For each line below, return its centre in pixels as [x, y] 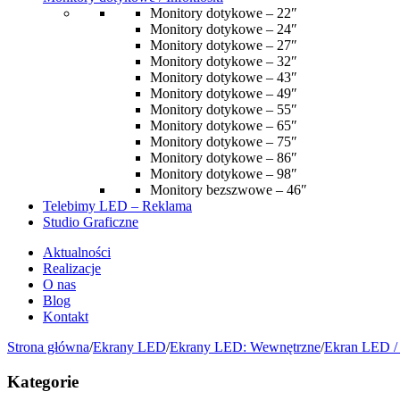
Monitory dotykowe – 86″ [224, 158]
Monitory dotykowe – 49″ [224, 93]
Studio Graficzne [91, 222]
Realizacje [72, 268]
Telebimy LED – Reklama [117, 206]
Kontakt [66, 317]
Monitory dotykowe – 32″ [224, 61]
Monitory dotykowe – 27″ [224, 45]
